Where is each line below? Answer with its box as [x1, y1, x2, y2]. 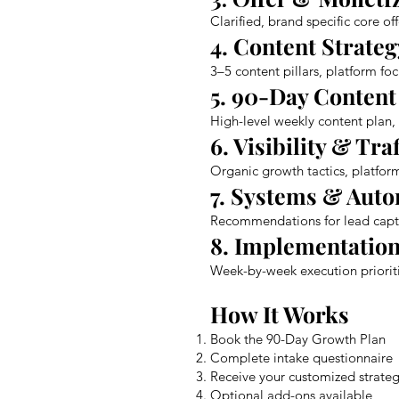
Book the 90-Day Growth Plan [210, 330, 386, 347]
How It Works [210, 298, 349, 329]
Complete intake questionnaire [210, 348, 393, 366]
